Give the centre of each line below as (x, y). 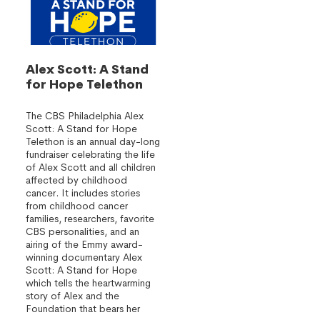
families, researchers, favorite (90, 219)
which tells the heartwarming (88, 283)
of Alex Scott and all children (91, 167)
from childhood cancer (77, 206)
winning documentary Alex (84, 257)
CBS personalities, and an (82, 231)
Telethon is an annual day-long (93, 141)
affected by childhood (76, 180)
